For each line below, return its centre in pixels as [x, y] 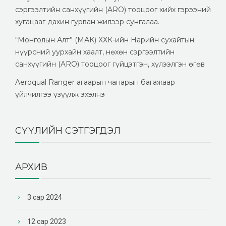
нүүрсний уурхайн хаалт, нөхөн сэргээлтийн [95, 52]
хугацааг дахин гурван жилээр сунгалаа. [87, 21]
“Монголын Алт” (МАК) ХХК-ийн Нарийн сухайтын [105, 40]
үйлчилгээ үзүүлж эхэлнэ [60, 94]
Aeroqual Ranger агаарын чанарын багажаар [95, 82]
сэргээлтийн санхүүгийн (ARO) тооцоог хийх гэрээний [113, 9]
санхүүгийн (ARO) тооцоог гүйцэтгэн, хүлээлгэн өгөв [110, 64]
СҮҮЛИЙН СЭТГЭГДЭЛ [68, 130]
